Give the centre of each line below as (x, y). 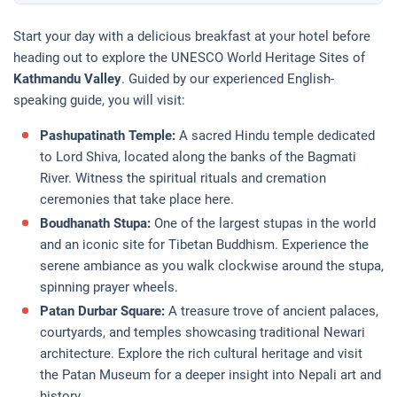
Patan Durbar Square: (104, 311)
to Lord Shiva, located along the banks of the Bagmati (198, 156)
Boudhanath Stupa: (97, 223)
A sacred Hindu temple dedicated (277, 135)
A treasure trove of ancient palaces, (273, 311)
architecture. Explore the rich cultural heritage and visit (201, 353)
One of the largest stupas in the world (265, 223)
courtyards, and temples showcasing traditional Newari (202, 332)
